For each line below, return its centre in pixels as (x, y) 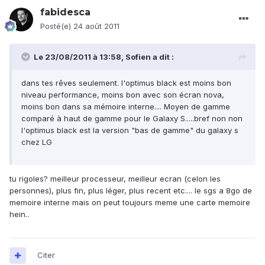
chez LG (37, 142)
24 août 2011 (96, 26)
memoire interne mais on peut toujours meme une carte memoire (130, 203)
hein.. (19, 214)
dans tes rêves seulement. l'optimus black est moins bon (126, 83)
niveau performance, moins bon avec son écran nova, (123, 95)
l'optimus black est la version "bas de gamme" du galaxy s (130, 130)
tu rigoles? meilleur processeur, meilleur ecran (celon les (115, 179)
